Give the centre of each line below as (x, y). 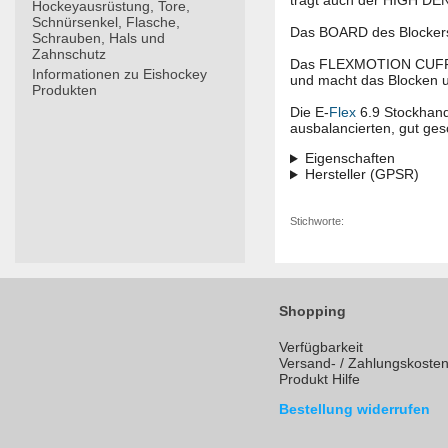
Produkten (64, 90)
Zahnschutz (69, 54)
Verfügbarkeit (321, 347)
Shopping (312, 311)
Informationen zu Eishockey (119, 74)
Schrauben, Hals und (98, 38)
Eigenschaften (349, 158)
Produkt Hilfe (319, 379)
